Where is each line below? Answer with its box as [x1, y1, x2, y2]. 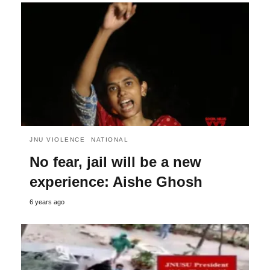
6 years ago [30, 198, 64, 206]
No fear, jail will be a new [30, 154, 201, 171]
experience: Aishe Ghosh [30, 174, 202, 190]
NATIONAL [91, 136, 128, 143]
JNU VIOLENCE [30, 136, 85, 143]
